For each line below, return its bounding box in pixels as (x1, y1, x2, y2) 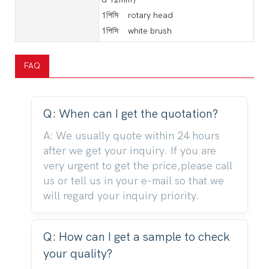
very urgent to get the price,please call (43, 159, 232, 172)
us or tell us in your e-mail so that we (43, 174, 224, 187)
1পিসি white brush (101, 25, 172, 36)
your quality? (43, 246, 112, 261)
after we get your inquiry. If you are (43, 144, 216, 157)
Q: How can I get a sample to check (43, 229, 230, 244)
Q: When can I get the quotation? (43, 106, 218, 121)
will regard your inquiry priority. (43, 189, 199, 202)
